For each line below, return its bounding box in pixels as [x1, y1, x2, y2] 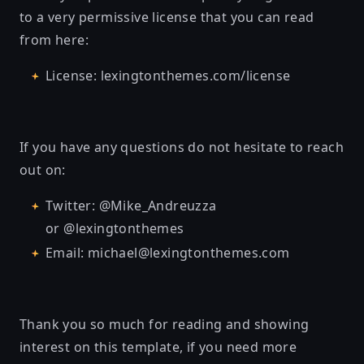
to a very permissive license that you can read [19, 7, 314, 26]
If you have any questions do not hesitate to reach [19, 137, 344, 156]
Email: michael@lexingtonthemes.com [45, 243, 290, 262]
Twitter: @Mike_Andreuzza [45, 196, 217, 214]
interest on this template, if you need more [19, 337, 297, 356]
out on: [19, 160, 66, 179]
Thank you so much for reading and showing [19, 314, 310, 333]
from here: [19, 30, 89, 49]
